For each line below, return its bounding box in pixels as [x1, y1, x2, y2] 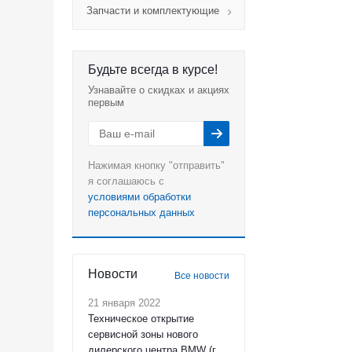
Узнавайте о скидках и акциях [88, 84, 229, 96]
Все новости [174, 270, 229, 281]
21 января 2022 [88, 297, 160, 309]
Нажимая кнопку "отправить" [88, 159, 225, 171]
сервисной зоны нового [88, 328, 198, 340]
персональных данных [88, 207, 195, 218]
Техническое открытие [88, 313, 194, 324]
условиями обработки [88, 191, 191, 203]
